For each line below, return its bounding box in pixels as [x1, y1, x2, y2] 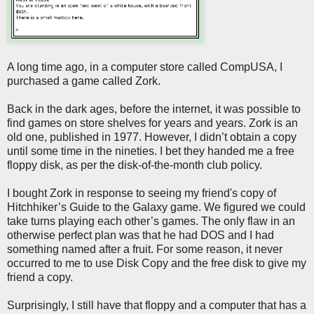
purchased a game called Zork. [7, 74, 161, 87]
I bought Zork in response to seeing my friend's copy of [7, 186, 276, 199]
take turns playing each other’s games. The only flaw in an [7, 214, 295, 227]
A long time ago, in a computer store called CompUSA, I [7, 60, 282, 73]
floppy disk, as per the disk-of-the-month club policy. [7, 158, 262, 171]
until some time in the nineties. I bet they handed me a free [7, 144, 294, 157]
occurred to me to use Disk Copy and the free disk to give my [7, 257, 306, 269]
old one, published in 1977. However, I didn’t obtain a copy [7, 130, 296, 143]
